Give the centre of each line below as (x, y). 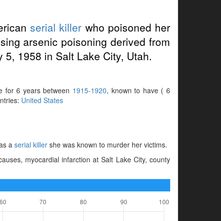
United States (42, 100)
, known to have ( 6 (139, 90)
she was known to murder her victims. (107, 144)
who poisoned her (126, 27)
